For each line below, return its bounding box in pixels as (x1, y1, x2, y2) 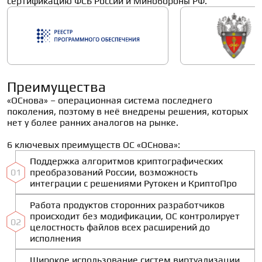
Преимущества (7, 79, 106, 95)
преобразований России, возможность (30, 167, 198, 178)
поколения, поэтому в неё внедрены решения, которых (7, 106, 248, 117)
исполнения (30, 233, 81, 244)
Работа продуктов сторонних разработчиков (30, 199, 225, 211)
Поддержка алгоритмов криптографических (30, 156, 223, 167)
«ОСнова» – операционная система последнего (7, 95, 212, 106)
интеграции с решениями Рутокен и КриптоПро (30, 178, 237, 189)
